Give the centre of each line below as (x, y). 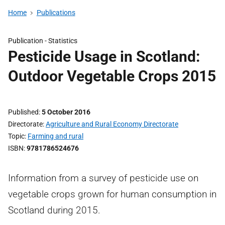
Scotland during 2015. (54, 210)
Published (23, 112)
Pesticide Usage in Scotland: (104, 57)
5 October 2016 (66, 112)
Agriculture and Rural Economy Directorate (112, 124)
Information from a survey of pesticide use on (103, 178)
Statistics (63, 41)
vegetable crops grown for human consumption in (112, 194)
